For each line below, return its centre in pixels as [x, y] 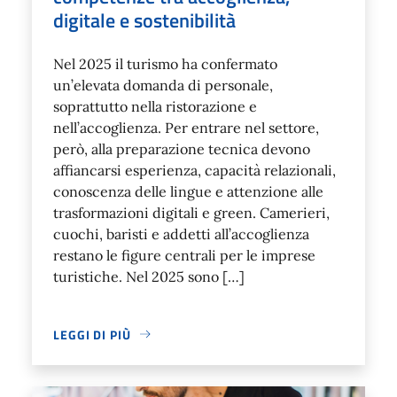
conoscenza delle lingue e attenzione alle [188, 191]
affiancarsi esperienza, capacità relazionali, [195, 170]
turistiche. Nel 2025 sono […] [149, 276]
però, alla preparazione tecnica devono [182, 148]
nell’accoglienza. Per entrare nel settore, [186, 127]
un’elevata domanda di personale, [163, 85]
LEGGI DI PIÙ [92, 334]
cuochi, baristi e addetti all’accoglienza [181, 234]
